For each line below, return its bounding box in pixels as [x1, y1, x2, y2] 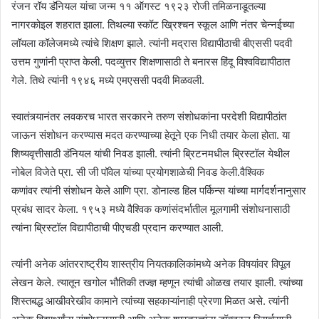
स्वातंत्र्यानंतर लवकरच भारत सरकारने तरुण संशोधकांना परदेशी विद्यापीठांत [11, 109, 286, 123]
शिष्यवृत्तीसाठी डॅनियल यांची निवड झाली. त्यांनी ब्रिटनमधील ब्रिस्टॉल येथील [11, 146, 290, 160]
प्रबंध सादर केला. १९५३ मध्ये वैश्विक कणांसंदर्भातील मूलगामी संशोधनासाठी [11, 202, 290, 216]
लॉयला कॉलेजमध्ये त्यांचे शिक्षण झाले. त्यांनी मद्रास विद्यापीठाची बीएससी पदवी [11, 36, 292, 50]
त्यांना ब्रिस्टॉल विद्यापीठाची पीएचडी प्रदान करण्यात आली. [11, 220, 224, 234]
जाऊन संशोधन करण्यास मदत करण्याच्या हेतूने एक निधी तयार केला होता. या [11, 127, 290, 142]
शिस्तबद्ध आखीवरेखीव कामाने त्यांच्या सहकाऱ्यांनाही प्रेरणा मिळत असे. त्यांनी [11, 293, 288, 308]
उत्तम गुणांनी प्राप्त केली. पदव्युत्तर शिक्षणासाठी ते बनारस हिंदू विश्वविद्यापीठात [11, 54, 290, 68]
